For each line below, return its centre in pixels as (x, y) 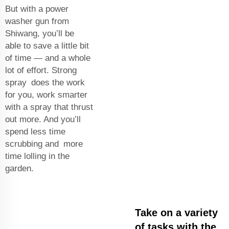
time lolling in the (37, 156)
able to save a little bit (47, 45)
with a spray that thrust (49, 107)
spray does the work (45, 82)
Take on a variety (176, 212)
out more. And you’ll (43, 119)
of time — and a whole (48, 58)
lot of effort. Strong (41, 70)
